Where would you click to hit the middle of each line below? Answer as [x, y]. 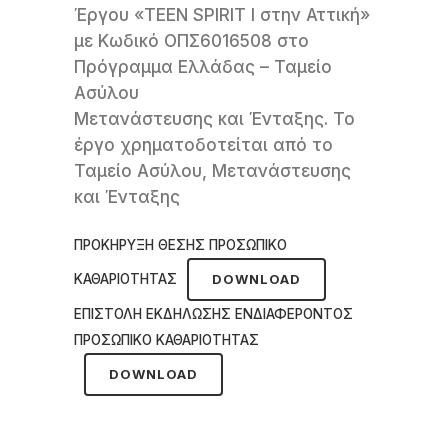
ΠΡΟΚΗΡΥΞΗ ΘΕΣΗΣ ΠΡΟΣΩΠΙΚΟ [180, 245]
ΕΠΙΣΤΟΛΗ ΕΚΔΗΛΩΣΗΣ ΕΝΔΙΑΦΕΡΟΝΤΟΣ [213, 314]
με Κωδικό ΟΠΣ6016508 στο [191, 41]
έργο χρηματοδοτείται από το [203, 145]
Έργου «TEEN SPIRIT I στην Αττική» [222, 15]
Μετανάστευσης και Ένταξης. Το [214, 119]
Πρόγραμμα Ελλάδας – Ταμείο [203, 67]
